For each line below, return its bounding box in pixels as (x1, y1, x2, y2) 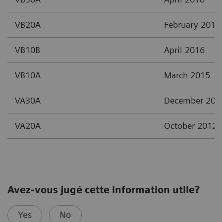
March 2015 (164, 69, 210, 80)
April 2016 (164, 44, 205, 55)
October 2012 (164, 120, 217, 131)
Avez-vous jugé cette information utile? (7, 184, 200, 196)
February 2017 (164, 19, 221, 30)
